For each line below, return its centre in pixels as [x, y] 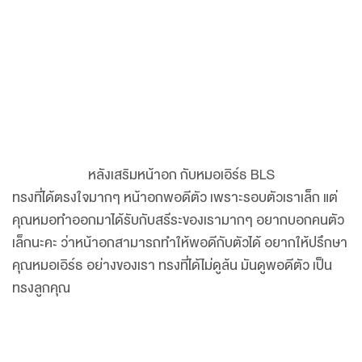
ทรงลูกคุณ [41, 288]
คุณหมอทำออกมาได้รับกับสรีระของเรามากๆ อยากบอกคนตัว [178, 220]
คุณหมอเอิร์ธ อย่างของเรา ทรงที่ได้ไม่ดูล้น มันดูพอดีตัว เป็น [172, 265]
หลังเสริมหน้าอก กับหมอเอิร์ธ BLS [181, 175]
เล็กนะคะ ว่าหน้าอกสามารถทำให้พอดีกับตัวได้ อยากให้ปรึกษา [180, 243]
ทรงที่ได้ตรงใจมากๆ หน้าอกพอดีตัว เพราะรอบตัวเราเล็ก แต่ [175, 198]
